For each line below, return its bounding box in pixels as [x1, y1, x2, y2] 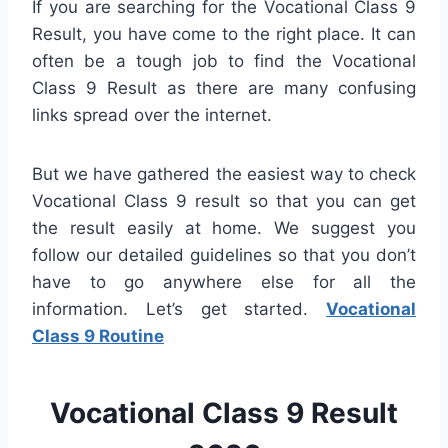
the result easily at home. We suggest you [32, 217, 416, 238]
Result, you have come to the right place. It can [32, 23, 416, 44]
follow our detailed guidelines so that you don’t [32, 244, 416, 265]
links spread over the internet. [32, 104, 272, 125]
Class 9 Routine [32, 325, 164, 346]
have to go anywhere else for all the [32, 271, 416, 292]
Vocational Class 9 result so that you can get [32, 190, 416, 211]
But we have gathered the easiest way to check [32, 163, 416, 184]
